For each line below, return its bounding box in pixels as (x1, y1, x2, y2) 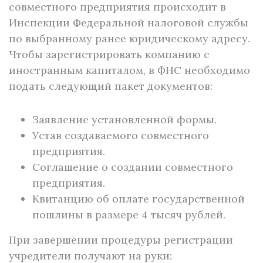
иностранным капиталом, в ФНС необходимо (9, 63, 250, 77)
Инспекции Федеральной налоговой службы (9, 16, 248, 29)
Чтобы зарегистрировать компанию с (9, 48, 210, 61)
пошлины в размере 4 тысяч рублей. (32, 208, 225, 221)
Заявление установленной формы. (32, 113, 217, 126)
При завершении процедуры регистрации (9, 233, 233, 247)
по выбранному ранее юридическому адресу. (9, 32, 250, 45)
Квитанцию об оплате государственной (32, 192, 245, 205)
